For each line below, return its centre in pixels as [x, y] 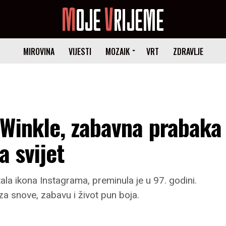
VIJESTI [80, 51]
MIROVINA [39, 51]
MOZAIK [117, 51]
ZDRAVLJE [188, 51]
